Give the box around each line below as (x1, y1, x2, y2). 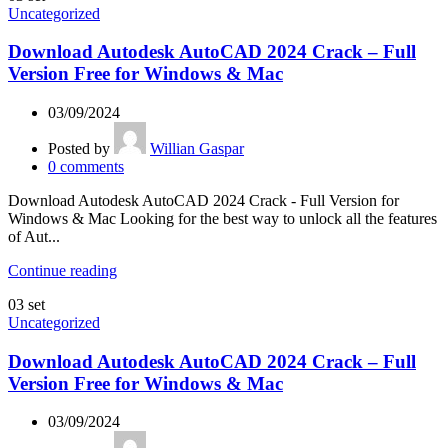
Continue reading (8, 262, 117, 279)
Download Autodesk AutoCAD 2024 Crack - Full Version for (8, 192, 399, 209)
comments (60, 158, 124, 175)
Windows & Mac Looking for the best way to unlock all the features (8, 210, 437, 227)
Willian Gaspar (150, 140, 244, 157)
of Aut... (8, 228, 60, 245)
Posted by (48, 140, 110, 157)
